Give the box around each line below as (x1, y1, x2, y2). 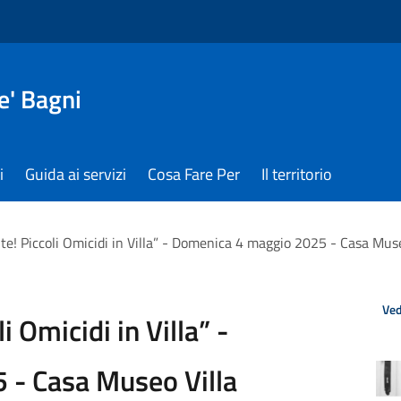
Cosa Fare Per (148, 162, 240, 186)
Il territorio (261, 162, 332, 186)
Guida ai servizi (25, 162, 126, 186)
